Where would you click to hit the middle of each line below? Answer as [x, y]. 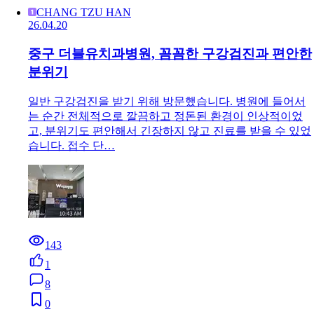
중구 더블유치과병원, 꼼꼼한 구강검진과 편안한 [170, 54]
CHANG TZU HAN [84, 13]
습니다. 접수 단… [71, 145]
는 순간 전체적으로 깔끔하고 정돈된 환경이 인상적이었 [165, 116]
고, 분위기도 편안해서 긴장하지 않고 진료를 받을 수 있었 [170, 130]
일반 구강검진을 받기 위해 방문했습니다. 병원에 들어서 [167, 101]
